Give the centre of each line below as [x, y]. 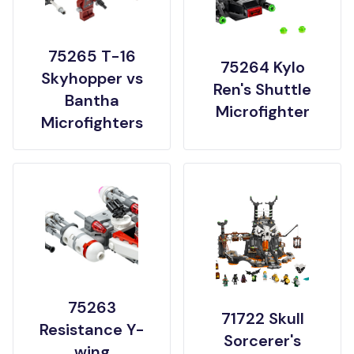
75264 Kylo [262, 67]
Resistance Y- [92, 330]
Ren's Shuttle [262, 89]
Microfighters [92, 122]
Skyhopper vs [92, 78]
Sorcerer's [262, 341]
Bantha [92, 100]
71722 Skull [262, 318]
